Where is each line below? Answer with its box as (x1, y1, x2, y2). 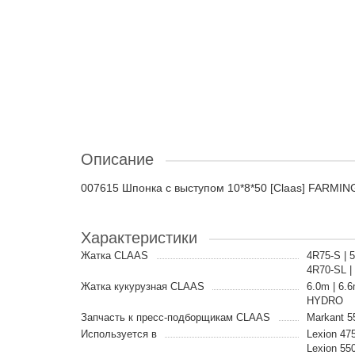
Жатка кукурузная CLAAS (81, 281, 204, 292)
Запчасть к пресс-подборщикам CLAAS (81, 311, 270, 323)
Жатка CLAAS (81, 250, 148, 261)
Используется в (81, 328, 157, 340)
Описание (81, 151, 154, 168)
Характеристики (81, 229, 197, 246)
